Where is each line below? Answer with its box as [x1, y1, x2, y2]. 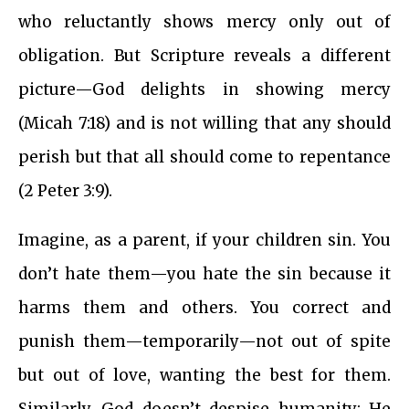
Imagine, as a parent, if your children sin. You [18, 230, 391, 251]
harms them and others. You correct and [18, 298, 391, 319]
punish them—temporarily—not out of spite [18, 331, 391, 352]
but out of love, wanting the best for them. [18, 365, 391, 386]
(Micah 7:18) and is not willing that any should [18, 113, 391, 134]
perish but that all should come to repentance [18, 147, 391, 168]
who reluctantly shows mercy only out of [18, 12, 391, 33]
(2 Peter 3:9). [18, 181, 112, 202]
